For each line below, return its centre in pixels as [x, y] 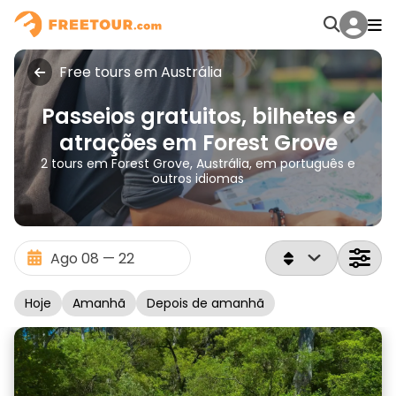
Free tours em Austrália [141, 72]
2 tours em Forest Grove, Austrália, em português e [198, 164]
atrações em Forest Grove [198, 143]
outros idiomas [198, 179]
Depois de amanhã [206, 303]
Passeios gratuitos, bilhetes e [198, 116]
